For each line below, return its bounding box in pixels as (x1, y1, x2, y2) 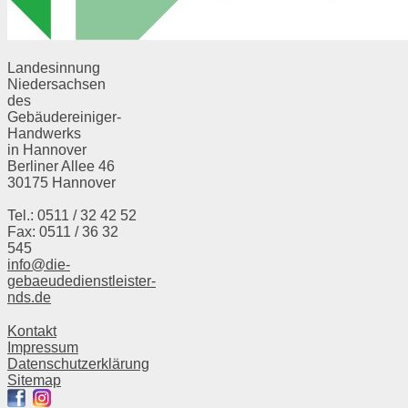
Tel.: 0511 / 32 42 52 (7, 208, 137, 224)
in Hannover (7, 141, 87, 158)
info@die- (7, 257, 70, 273)
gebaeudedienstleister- (7, 273, 156, 290)
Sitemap (7, 372, 61, 388)
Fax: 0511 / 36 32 (7, 224, 118, 240)
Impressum (7, 339, 78, 355)
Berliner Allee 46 (7, 158, 115, 174)
